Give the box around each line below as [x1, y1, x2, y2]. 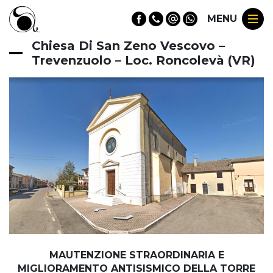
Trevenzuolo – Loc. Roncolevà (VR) [32, 52, 256, 68]
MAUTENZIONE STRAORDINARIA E [49, 249, 224, 261]
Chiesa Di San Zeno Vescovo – [32, 38, 225, 53]
